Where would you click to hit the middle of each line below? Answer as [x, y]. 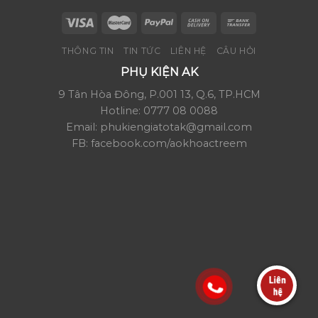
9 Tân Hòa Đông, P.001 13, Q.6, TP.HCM [159, 95]
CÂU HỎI [236, 51]
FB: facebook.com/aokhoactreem [159, 144]
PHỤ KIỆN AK [159, 72]
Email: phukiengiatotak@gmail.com [159, 127]
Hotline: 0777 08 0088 [159, 111]
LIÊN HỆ [188, 51]
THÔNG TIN [88, 51]
